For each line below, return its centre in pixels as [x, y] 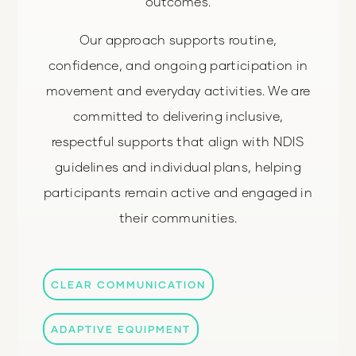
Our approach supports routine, [178, 39]
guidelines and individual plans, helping [178, 166]
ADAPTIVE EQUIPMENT [121, 329]
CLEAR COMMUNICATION [129, 284]
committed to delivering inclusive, [178, 115]
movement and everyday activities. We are [178, 90]
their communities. [178, 217]
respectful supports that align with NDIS [178, 141]
